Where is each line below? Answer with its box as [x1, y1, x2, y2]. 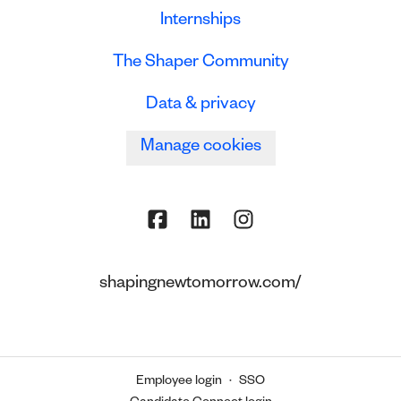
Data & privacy [145, 97, 256, 115]
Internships [160, 13, 241, 31]
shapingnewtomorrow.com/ [99, 276, 302, 295]
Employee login [136, 375, 222, 390]
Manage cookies [140, 139, 261, 158]
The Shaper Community [112, 55, 289, 73]
